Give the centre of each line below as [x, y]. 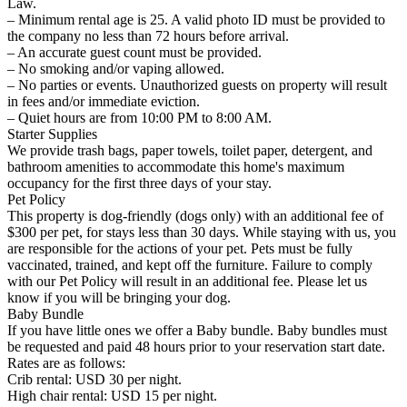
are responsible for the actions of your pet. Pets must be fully [180, 248]
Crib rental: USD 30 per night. [94, 379]
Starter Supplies [52, 134]
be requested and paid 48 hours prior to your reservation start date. [196, 346]
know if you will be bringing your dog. [119, 297]
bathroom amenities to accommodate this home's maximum [176, 166]
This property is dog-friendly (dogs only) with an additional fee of [195, 215]
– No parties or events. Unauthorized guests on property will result [197, 84]
